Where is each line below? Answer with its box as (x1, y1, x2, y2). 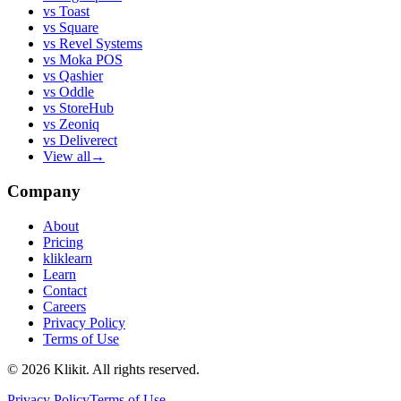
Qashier (59, 68, 103, 84)
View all (43, 149, 90, 165)
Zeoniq (59, 116, 99, 132)
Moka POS (59, 52, 123, 68)
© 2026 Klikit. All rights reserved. (7, 361, 200, 377)
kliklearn (43, 250, 92, 266)
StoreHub (59, 100, 114, 116)
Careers (43, 298, 86, 314)
